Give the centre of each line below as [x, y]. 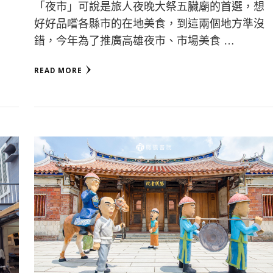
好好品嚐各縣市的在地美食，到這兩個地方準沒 [149, 23]
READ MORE [58, 70]
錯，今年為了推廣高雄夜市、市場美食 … [134, 41]
